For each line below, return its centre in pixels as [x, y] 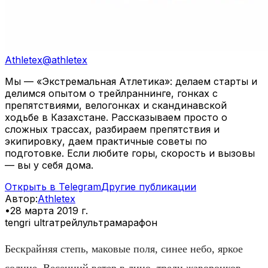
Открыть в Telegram [53, 186]
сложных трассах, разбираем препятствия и [112, 129]
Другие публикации [149, 186]
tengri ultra [30, 222]
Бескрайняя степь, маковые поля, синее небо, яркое [124, 249]
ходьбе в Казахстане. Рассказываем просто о [116, 117]
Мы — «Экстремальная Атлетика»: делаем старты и [131, 81]
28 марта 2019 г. [49, 210]
